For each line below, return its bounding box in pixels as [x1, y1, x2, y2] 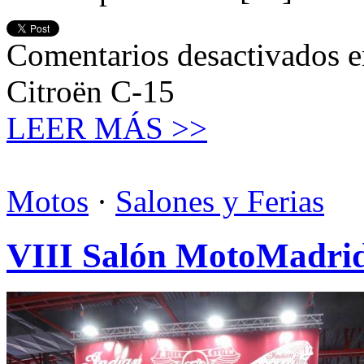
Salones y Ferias [115, 184, 324, 219]
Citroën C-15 [6, 74, 175, 110]
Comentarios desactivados [6, 37, 340, 73]
